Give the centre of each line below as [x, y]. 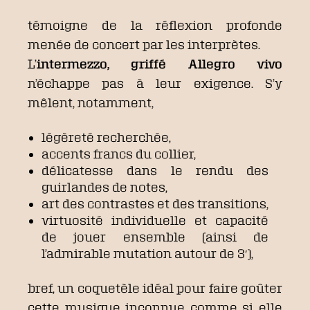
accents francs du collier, [119, 154]
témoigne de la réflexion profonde [155, 25]
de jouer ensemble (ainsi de [155, 237]
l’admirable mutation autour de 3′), [147, 254]
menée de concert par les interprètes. [144, 45]
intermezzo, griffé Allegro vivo [159, 64]
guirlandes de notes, [104, 187]
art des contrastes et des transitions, [155, 204]
